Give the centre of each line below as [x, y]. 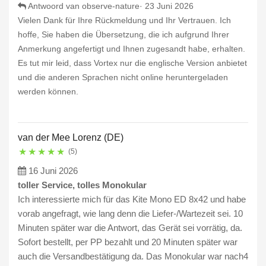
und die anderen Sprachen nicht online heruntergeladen [123, 77]
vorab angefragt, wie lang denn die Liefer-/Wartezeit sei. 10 [130, 214]
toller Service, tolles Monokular [82, 185]
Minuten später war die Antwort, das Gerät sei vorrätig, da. [130, 228]
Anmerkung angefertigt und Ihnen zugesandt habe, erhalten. [132, 49]
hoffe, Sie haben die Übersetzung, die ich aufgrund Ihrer [123, 35]
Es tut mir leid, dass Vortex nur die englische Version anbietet [132, 63]
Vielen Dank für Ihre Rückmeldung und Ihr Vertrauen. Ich [124, 20]
